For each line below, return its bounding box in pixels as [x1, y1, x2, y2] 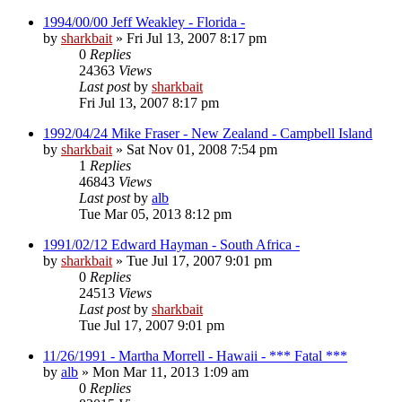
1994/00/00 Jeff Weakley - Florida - [43, 13, 245, 30]
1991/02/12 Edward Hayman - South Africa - [43, 236, 300, 252]
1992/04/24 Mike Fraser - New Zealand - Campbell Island [43, 125, 372, 141]
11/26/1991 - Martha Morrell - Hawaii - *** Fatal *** [43, 347, 347, 363]
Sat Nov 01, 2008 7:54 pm [127, 141, 277, 157]
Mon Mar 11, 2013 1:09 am [92, 363, 249, 380]
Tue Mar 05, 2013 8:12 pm [79, 205, 232, 222]
